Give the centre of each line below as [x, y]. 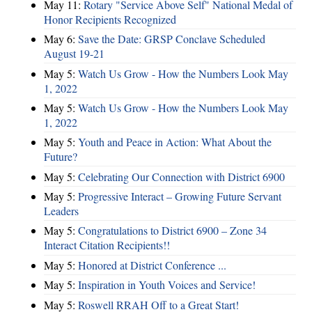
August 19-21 [74, 54]
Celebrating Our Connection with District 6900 [181, 176]
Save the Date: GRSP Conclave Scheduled [172, 39]
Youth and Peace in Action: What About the [175, 142]
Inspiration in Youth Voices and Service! [167, 285]
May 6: [61, 39]
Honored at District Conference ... [152, 265]
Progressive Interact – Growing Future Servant [180, 196]
